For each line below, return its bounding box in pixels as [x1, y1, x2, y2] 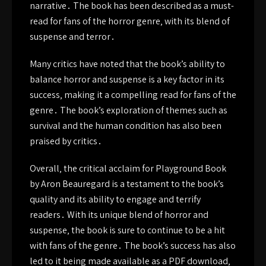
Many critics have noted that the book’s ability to [30, 58, 225, 70]
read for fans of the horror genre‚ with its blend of [30, 15, 230, 27]
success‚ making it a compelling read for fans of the [30, 88, 236, 101]
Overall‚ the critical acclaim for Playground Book [30, 162, 226, 175]
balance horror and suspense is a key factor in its [30, 73, 224, 85]
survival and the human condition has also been [30, 119, 221, 132]
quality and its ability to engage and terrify [30, 193, 201, 205]
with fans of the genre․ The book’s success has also [30, 239, 236, 252]
